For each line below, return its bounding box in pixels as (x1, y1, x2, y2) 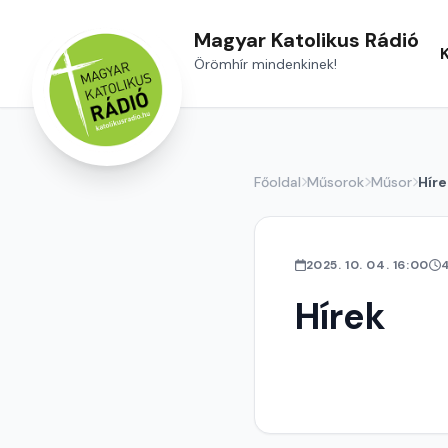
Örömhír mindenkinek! (194, 54, 337, 73)
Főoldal (254, 173, 301, 191)
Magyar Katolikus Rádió (194, 26, 419, 53)
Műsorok (307, 173, 365, 191)
